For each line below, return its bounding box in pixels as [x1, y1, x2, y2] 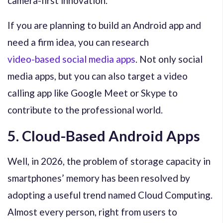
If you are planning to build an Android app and [7, 19, 201, 31]
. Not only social [135, 53, 203, 65]
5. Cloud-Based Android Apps [7, 126, 200, 144]
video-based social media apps [7, 53, 135, 65]
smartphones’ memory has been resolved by [7, 172, 190, 184]
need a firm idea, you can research [7, 36, 149, 48]
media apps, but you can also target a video [7, 70, 188, 82]
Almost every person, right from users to [7, 206, 177, 218]
